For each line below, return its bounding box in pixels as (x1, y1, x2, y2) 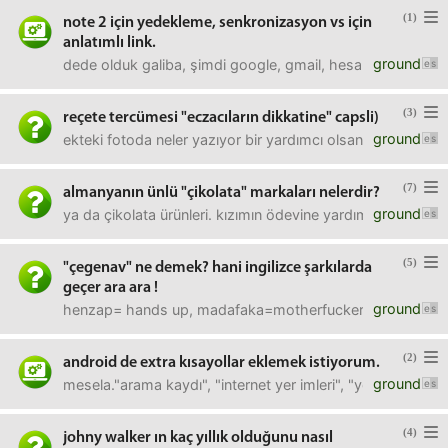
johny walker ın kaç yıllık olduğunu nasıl (63, 430, 333, 446)
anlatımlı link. (63, 35, 156, 51)
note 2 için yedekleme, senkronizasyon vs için (63, 15, 372, 31)
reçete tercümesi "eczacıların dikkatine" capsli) (63, 110, 379, 126)
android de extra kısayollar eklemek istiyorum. (63, 355, 380, 371)
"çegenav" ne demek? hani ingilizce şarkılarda (63, 260, 372, 276)
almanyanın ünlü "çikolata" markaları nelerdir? (63, 185, 380, 201)
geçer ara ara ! (63, 280, 158, 296)
